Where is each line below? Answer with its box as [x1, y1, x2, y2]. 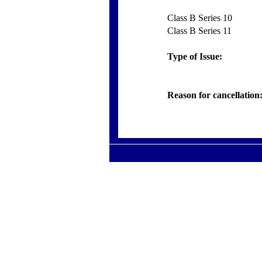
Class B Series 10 [167, 13, 232, 23]
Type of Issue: [167, 51, 222, 61]
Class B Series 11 [167, 26, 232, 36]
